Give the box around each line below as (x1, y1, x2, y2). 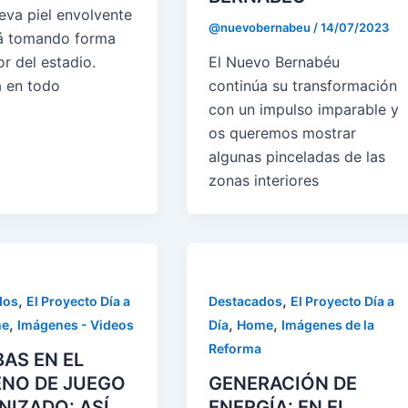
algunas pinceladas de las (209, 148, 386, 167)
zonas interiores (209, 171, 320, 190)
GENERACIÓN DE (209, 372, 358, 394)
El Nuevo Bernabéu (209, 53, 341, 72)
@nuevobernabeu (209, 20, 314, 36)
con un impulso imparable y (209, 100, 400, 119)
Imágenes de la (281, 317, 375, 333)
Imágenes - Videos (16, 317, 134, 333)
